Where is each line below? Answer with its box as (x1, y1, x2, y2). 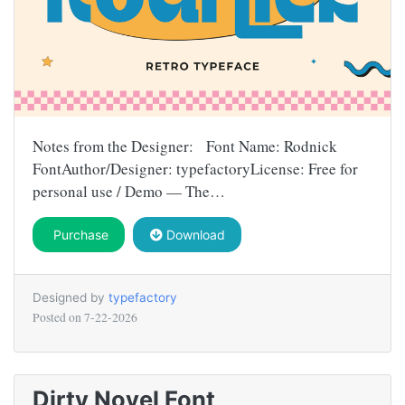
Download (162, 227, 225, 243)
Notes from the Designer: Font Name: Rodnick (33, 136, 337, 157)
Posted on (33, 309, 84, 326)
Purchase (49, 227, 108, 243)
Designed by (33, 290, 108, 306)
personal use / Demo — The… (33, 181, 225, 202)
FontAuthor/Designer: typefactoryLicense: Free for (33, 158, 358, 180)
